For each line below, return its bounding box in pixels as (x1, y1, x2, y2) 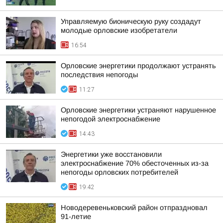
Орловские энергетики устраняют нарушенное (61, 106, 216, 114)
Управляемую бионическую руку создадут (61, 17, 201, 25)
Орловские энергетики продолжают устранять (61, 62, 216, 70)
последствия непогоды (61, 71, 138, 79)
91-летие (61, 213, 91, 221)
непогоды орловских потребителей (61, 168, 178, 176)
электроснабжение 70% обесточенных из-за (61, 159, 209, 167)
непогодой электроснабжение (61, 115, 160, 123)
